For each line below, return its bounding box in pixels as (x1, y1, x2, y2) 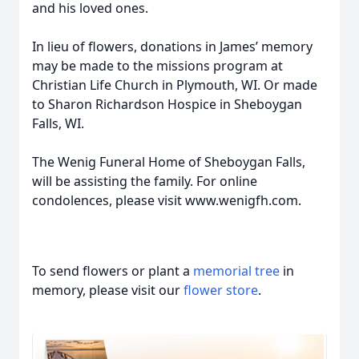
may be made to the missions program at (32, 57, 283, 75)
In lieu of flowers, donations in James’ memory (32, 38, 313, 55)
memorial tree (193, 262, 280, 280)
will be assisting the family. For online (32, 172, 257, 190)
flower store (184, 281, 258, 299)
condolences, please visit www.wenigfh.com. (32, 192, 301, 209)
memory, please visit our (32, 281, 184, 299)
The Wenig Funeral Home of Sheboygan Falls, (32, 153, 305, 171)
